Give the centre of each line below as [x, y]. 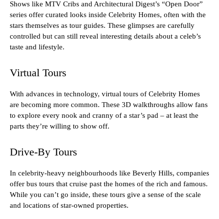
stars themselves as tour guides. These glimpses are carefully [102, 26]
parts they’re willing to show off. [60, 126]
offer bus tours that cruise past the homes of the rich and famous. [109, 184]
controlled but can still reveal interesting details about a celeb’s [105, 36]
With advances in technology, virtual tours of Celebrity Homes [105, 94]
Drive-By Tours [44, 152]
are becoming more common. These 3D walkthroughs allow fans [109, 105]
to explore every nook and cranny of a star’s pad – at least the [104, 116]
